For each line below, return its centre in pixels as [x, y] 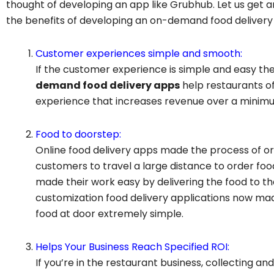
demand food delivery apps [108, 86]
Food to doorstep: [78, 135]
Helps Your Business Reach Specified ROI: [132, 247]
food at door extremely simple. [109, 214]
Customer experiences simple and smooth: [139, 54]
